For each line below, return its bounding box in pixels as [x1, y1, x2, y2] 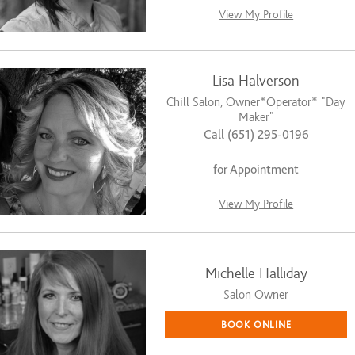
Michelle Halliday [204, 265, 307, 282]
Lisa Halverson [212, 72, 300, 90]
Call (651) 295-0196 [203, 127, 309, 142]
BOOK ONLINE [220, 318, 292, 330]
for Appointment [213, 162, 300, 177]
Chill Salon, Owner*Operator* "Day [166, 94, 346, 109]
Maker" [238, 109, 274, 124]
